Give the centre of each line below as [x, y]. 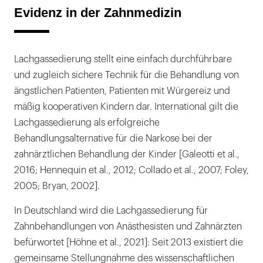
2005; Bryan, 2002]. [57, 186]
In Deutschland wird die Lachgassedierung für [111, 210]
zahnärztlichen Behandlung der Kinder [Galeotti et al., [127, 154]
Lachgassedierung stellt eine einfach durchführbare [123, 59]
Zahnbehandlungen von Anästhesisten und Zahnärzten [128, 226]
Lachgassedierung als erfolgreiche [87, 122]
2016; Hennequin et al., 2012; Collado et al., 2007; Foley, [131, 170]
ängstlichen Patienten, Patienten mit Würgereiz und [122, 91]
